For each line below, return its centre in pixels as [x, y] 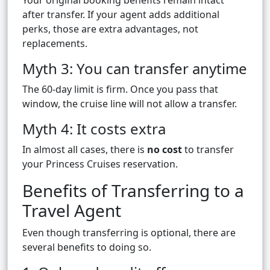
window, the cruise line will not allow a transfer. [130, 104]
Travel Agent [72, 211]
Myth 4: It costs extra [94, 129]
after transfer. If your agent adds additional [121, 15]
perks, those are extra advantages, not [110, 29]
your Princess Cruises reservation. [100, 164]
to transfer [208, 150]
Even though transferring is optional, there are [129, 233]
